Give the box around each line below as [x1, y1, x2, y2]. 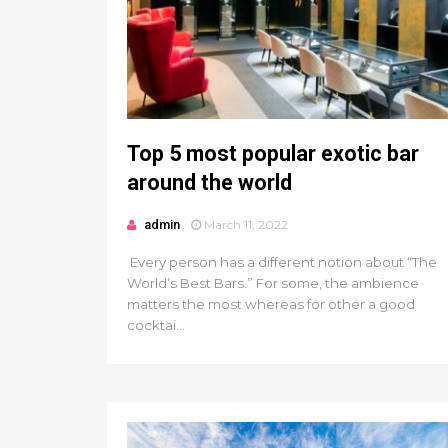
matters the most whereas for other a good [127, 296, 415, 312]
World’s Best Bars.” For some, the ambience [127, 275, 419, 291]
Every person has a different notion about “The [127, 254, 437, 270]
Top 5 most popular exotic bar [127, 141, 419, 166]
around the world [127, 170, 292, 195]
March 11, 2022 [204, 217, 288, 232]
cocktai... [127, 317, 185, 333]
